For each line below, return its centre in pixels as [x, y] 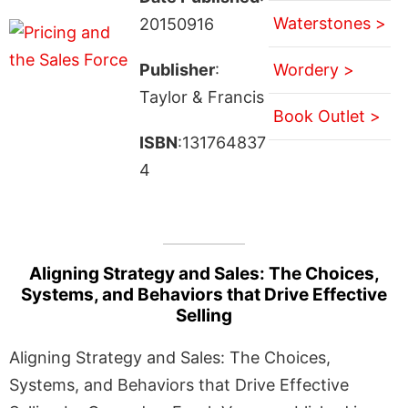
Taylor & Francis [201, 97]
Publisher [177, 69]
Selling [204, 315]
